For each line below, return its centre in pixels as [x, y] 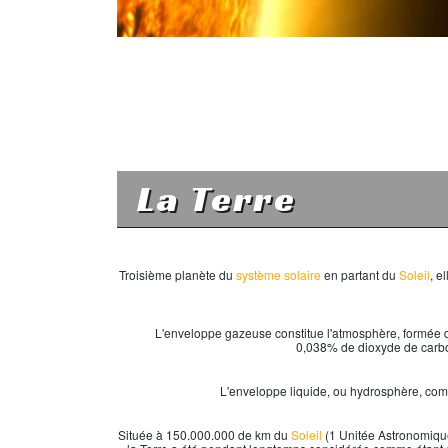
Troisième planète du [177, 274]
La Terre [217, 198]
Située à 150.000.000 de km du [204, 434]
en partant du [360, 274]
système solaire [278, 274]
